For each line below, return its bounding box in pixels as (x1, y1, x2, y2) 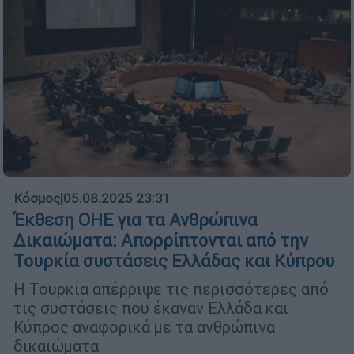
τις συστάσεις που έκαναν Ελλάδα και (13, 298, 288, 318)
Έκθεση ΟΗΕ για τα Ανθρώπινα (13, 209, 258, 232)
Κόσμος (13, 190, 60, 208)
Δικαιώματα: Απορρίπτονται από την (13, 230, 308, 252)
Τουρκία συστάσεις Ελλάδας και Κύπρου (13, 250, 334, 273)
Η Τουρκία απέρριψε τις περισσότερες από (13, 279, 329, 299)
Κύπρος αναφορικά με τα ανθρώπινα (13, 317, 275, 337)
